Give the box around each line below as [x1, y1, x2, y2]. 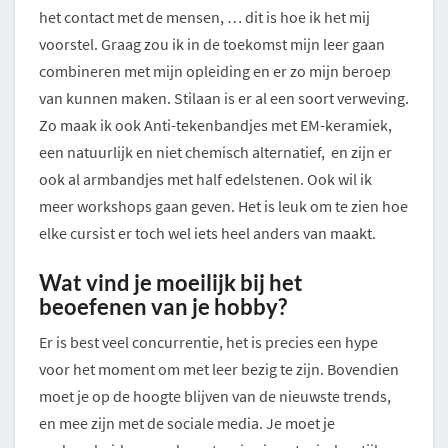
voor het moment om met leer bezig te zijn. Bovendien [39, 359, 399, 380]
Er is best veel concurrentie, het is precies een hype [39, 332, 378, 353]
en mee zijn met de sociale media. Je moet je [39, 413, 335, 434]
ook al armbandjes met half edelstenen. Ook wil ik [39, 169, 372, 190]
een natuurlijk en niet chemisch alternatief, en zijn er [39, 142, 392, 163]
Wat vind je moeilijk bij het [39, 269, 303, 297]
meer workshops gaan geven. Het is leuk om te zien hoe [39, 196, 408, 217]
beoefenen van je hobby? [39, 293, 287, 321]
